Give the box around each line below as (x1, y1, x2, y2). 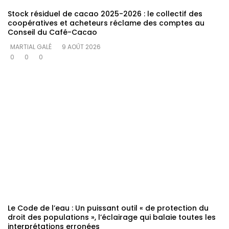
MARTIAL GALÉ (10, 42, 52, 52)
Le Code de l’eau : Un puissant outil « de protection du (8, 203, 209, 214)
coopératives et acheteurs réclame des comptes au (8, 18, 204, 29)
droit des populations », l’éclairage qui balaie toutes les (8, 212, 216, 223)
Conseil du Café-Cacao (8, 27, 97, 38)
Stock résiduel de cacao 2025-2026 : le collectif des (8, 9, 202, 19)
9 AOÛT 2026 (62, 42, 101, 52)
